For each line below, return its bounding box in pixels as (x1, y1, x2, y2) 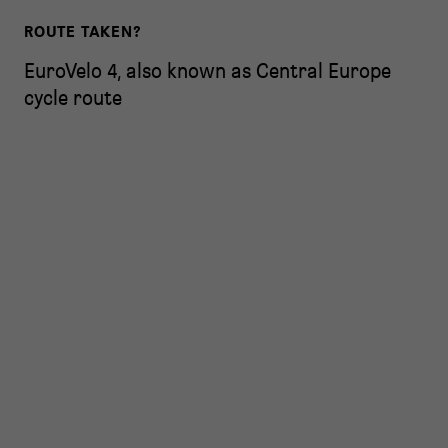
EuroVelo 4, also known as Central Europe (24, 58, 391, 83)
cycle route (24, 85, 122, 110)
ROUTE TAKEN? (24, 21, 142, 41)
